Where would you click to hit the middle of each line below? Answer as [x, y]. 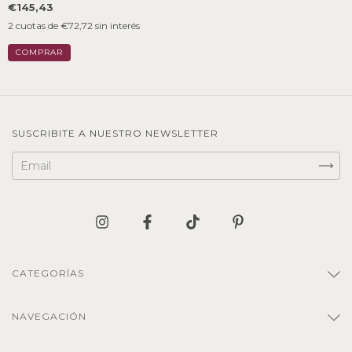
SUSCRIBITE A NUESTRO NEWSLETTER [115, 133]
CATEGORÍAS [48, 273]
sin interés [117, 26]
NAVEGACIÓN [49, 316]
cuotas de [38, 26]
